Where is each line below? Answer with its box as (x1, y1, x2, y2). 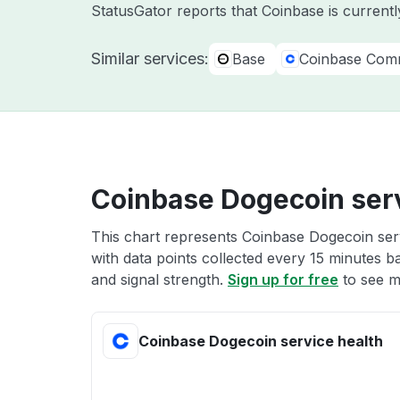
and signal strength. (91, 271, 228, 288)
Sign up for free (228, 271, 338, 288)
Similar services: (91, 49, 209, 68)
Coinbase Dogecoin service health (138, 332, 383, 350)
